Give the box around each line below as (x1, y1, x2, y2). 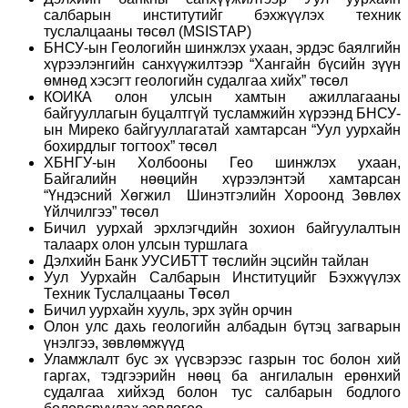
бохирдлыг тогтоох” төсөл (44, 138, 217, 154)
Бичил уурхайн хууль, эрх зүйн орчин (44, 301, 292, 318)
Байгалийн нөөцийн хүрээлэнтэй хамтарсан (44, 170, 401, 187)
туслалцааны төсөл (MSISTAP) (44, 23, 251, 39)
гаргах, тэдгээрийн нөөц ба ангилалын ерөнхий (44, 367, 401, 383)
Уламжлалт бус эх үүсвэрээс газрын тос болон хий (44, 351, 401, 367)
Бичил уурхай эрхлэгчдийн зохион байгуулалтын (44, 219, 401, 236)
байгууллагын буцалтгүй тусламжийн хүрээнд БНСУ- (44, 105, 401, 121)
